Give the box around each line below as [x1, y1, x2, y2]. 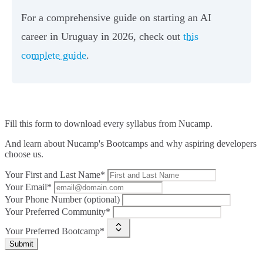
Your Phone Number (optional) [5, 194, 120, 205]
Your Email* [5, 182, 52, 193]
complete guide [21, 49, 86, 62]
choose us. [5, 149, 43, 160]
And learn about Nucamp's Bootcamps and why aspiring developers [5, 139, 257, 149]
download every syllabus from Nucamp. [64, 119, 213, 129]
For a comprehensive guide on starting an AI [21, 12, 211, 24]
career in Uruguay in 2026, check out [21, 31, 183, 43]
